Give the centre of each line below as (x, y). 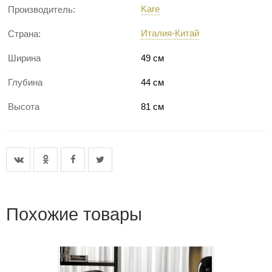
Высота (24, 107)
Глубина (25, 82)
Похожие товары (74, 214)
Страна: (24, 34)
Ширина (24, 58)
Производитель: (42, 9)
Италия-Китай (170, 33)
